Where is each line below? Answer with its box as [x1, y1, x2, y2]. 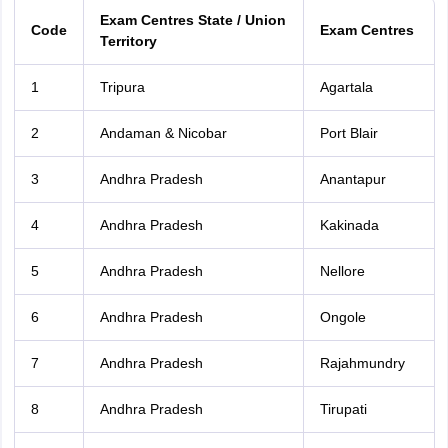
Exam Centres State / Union [99, 12, 286, 28]
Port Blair [319, 125, 378, 141]
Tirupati [319, 401, 367, 417]
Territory [99, 33, 157, 49]
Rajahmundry [319, 355, 405, 371]
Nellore [319, 263, 365, 279]
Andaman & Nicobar [99, 125, 227, 141]
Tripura [99, 79, 145, 95]
